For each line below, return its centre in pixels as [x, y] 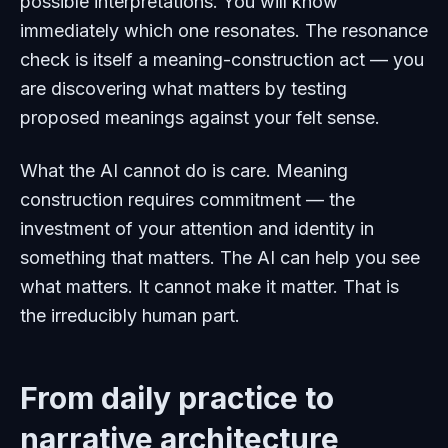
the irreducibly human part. [130, 315]
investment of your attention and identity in [197, 228]
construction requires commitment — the [187, 199]
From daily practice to [177, 398]
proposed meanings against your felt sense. [200, 117]
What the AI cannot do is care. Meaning [184, 170]
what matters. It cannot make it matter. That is [209, 286]
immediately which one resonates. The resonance [224, 30]
